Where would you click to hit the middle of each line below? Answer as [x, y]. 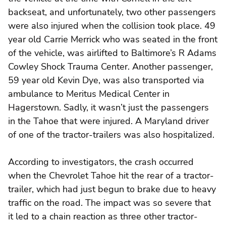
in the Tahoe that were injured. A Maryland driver [108, 121]
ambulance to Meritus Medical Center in [89, 94]
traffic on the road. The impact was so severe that [109, 203]
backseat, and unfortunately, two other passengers [112, 12]
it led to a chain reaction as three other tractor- [103, 216]
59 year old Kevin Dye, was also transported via [106, 80]
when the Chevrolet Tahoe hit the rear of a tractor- [111, 175]
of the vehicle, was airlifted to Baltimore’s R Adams [112, 53]
